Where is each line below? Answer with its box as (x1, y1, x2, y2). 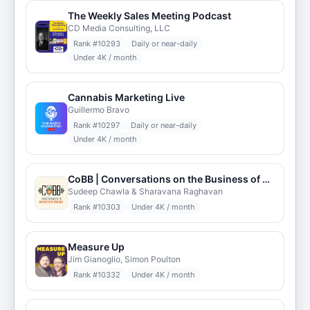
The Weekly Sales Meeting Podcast (68, 10, 231, 21)
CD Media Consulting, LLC (68, 23, 170, 33)
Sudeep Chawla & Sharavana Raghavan (68, 186, 223, 197)
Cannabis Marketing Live (68, 91, 185, 103)
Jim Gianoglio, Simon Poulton (68, 254, 181, 264)
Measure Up (68, 241, 125, 253)
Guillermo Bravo (68, 104, 129, 115)
